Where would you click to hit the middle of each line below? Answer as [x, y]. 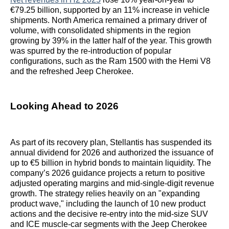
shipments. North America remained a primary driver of [108, 20]
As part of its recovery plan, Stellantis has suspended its [111, 142]
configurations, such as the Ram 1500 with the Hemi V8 [110, 61]
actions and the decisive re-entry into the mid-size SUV [109, 214]
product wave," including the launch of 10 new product [108, 203]
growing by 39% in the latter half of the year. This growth [111, 41]
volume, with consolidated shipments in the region [100, 31]
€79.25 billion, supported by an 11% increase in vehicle [110, 10]
